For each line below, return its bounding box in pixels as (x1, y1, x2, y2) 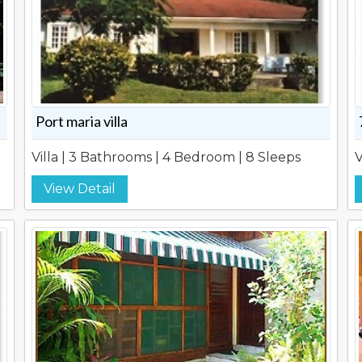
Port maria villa (35, 112, 128, 130)
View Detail (43, 181, 116, 196)
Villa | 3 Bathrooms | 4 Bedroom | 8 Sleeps (31, 149, 301, 165)
